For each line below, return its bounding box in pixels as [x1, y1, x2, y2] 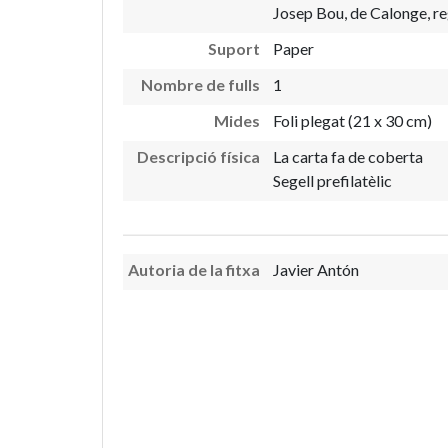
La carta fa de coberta [272, 146, 423, 166]
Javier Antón [272, 260, 359, 280]
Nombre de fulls [141, 74, 261, 94]
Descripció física [137, 146, 261, 166]
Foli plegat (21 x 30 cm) [272, 110, 432, 130]
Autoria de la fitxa [128, 260, 261, 280]
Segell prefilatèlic [272, 170, 392, 190]
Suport [208, 38, 261, 58]
